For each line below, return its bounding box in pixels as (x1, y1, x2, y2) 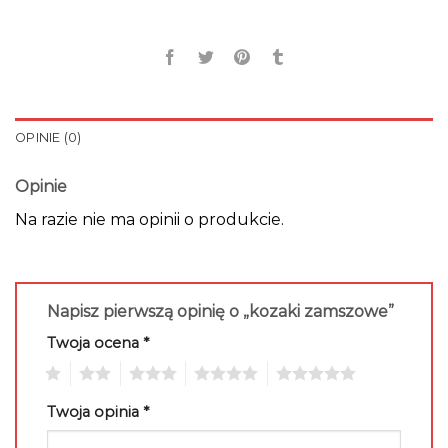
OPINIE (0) (15, 129, 82, 145)
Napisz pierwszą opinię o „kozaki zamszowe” (47, 302, 398, 322)
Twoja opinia (47, 403, 143, 422)
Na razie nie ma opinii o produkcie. (15, 209, 284, 229)
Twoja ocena (47, 334, 143, 353)
